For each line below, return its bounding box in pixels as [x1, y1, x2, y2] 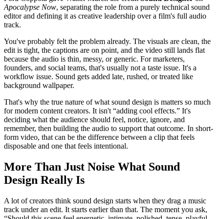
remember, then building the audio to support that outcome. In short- [4, 124, 213, 132]
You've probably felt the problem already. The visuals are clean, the [4, 37, 211, 45]
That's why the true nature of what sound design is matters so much [4, 97, 211, 106]
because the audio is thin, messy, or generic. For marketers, [4, 54, 185, 63]
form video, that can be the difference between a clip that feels [4, 132, 195, 141]
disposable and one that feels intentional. [4, 141, 128, 150]
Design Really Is [4, 173, 85, 186]
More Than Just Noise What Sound [4, 160, 180, 173]
